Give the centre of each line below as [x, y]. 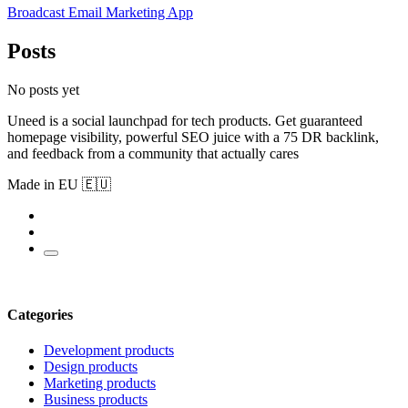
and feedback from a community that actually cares [153, 153]
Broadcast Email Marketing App [100, 13]
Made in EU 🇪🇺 [59, 184]
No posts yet [43, 89]
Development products [109, 351]
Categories [40, 315]
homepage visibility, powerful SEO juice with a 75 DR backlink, [193, 137]
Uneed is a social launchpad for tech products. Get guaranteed [185, 120]
